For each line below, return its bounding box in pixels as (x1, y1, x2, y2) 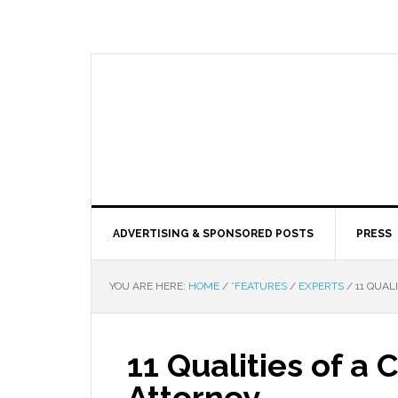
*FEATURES (231, 280, 287, 292)
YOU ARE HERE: (109, 280, 188, 292)
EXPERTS (298, 280, 344, 292)
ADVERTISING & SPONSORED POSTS (113, 227, 314, 240)
